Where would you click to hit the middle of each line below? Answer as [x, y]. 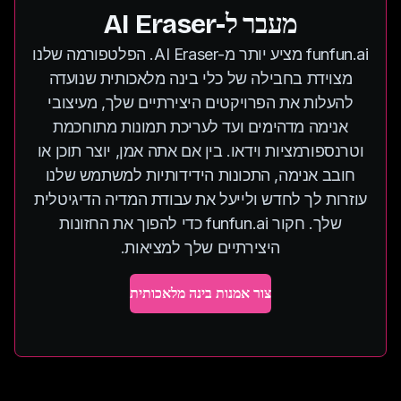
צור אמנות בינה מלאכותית [200, 293]
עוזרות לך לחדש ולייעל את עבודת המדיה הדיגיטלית [200, 199]
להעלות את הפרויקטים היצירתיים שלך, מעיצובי [200, 102]
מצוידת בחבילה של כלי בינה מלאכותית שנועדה [200, 78]
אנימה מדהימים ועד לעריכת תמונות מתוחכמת [200, 127]
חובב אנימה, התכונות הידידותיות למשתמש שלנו [200, 175]
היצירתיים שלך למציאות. [200, 247]
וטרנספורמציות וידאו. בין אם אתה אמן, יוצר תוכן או [200, 151]
